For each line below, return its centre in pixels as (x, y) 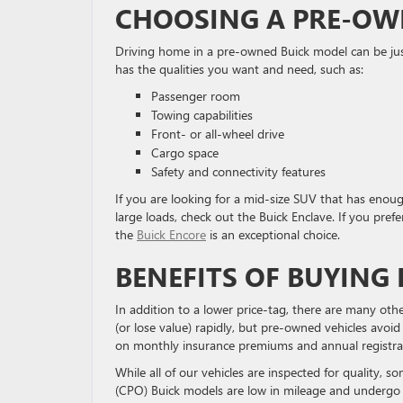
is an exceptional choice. (275, 235)
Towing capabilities (202, 115)
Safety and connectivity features (238, 172)
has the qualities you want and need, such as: (239, 69)
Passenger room (196, 96)
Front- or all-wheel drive (218, 134)
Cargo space (187, 153)
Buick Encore (171, 235)
